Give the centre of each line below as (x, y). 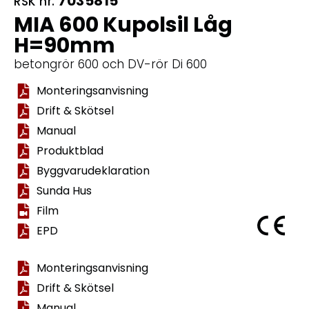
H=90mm (64, 45)
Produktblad (70, 151)
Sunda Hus (64, 191)
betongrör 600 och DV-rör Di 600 (110, 64)
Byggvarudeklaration (93, 171)
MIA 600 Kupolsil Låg (123, 24)
